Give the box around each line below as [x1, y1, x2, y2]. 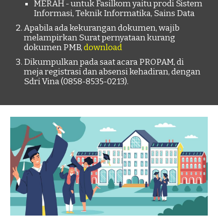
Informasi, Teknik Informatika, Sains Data [34, 8, 195, 18]
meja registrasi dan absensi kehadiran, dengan [24, 67, 201, 77]
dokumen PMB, [24, 42, 84, 53]
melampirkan [24, 33, 79, 43]
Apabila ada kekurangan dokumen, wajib [24, 23, 180, 33]
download [84, 42, 123, 53]
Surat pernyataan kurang [79, 33, 176, 43]
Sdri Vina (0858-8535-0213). [24, 76, 129, 87]
